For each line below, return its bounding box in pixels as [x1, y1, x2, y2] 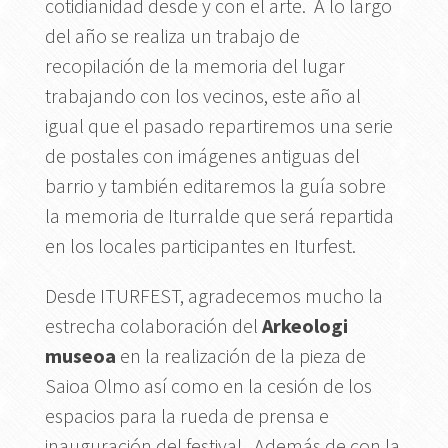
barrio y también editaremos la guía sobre [44, 172, 386, 198]
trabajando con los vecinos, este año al [44, 82, 361, 108]
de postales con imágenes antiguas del [44, 142, 360, 168]
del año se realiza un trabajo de [44, 22, 300, 48]
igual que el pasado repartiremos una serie [44, 112, 393, 138]
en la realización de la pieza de [115, 342, 366, 368]
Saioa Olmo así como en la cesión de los [44, 372, 372, 398]
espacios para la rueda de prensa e [44, 402, 329, 428]
